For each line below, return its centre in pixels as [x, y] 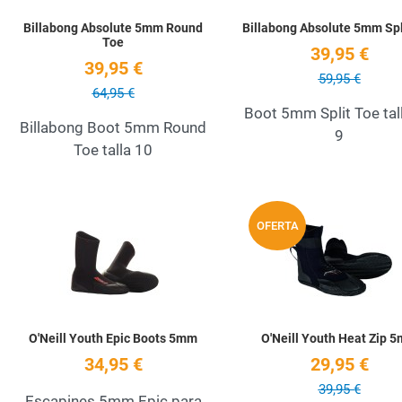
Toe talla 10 [113, 150]
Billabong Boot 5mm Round [113, 128]
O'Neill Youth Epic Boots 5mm [113, 339]
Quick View [253, 249]
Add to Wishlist [267, 210]
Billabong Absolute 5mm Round [113, 28]
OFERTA [277, 225]
